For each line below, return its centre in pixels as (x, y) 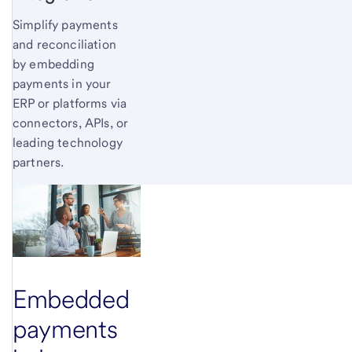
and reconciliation (64, 45)
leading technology (68, 143)
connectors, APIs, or (71, 123)
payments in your (62, 84)
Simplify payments (65, 25)
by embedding (53, 64)
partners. (38, 163)
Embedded (71, 299)
